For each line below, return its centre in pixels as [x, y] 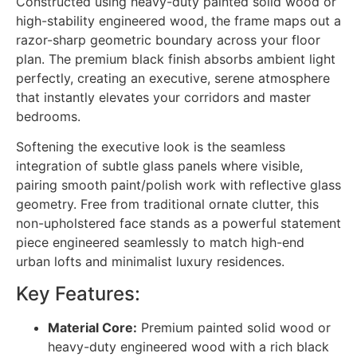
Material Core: [92, 327]
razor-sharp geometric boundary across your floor [168, 39]
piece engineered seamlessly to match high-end [160, 243]
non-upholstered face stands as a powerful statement [178, 224]
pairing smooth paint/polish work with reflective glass [178, 185]
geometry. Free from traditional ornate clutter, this [167, 204]
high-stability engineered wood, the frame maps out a [178, 20]
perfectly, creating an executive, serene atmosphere [173, 78]
